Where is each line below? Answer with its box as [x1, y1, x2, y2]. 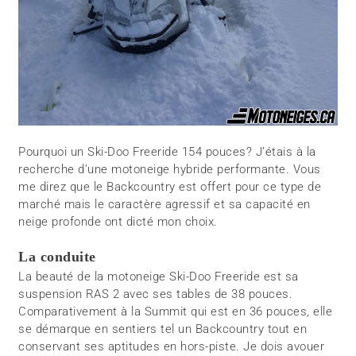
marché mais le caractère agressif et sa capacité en [18, 197, 311, 212]
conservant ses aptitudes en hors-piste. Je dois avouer [18, 339, 325, 354]
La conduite [18, 249, 96, 265]
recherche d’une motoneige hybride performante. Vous [18, 162, 321, 177]
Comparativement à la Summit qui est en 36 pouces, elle [18, 304, 333, 319]
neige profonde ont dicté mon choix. [18, 215, 218, 230]
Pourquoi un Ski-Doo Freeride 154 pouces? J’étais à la [18, 145, 316, 160]
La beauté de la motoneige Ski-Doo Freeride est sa [18, 269, 299, 284]
